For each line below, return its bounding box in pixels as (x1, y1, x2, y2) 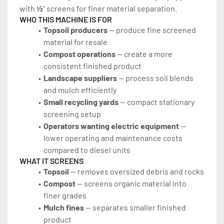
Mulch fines (43, 202, 84, 212)
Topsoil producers (43, 25, 107, 35)
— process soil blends (116, 73, 193, 83)
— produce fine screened (107, 25, 196, 35)
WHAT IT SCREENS (19, 156, 83, 166)
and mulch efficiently (43, 85, 116, 95)
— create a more (115, 49, 172, 59)
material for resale (43, 37, 107, 47)
